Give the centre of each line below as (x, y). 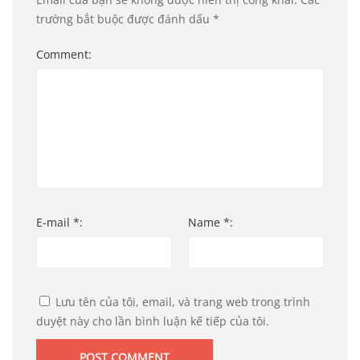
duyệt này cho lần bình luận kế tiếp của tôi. (153, 321)
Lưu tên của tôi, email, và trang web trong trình (183, 302)
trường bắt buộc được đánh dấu (125, 19)
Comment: (64, 55)
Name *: (211, 223)
